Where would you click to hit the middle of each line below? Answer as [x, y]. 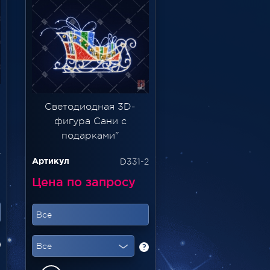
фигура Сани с [90, 121]
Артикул [50, 162]
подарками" [90, 136]
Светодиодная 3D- [90, 107]
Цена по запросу [83, 182]
